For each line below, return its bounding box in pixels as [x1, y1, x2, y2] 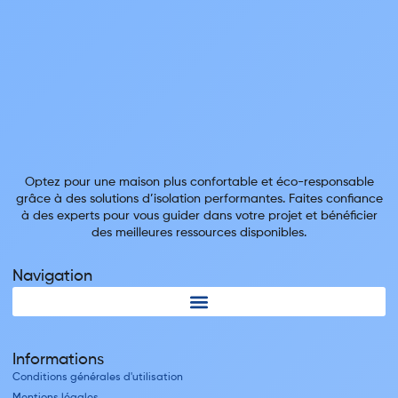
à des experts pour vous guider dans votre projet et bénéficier [20, 210, 378, 223]
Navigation [12, 268, 92, 285]
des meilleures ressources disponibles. [92, 227, 306, 240]
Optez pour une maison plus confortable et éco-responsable [24, 176, 374, 189]
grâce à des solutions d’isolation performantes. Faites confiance [15, 193, 383, 206]
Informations [12, 352, 104, 369]
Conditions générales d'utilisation [12, 372, 183, 384]
